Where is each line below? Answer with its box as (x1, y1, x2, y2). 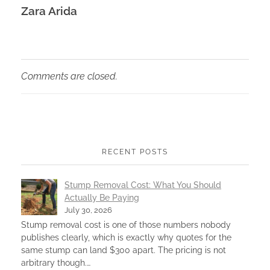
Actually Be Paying (64, 192, 139, 202)
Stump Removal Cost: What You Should (64, 180, 221, 190)
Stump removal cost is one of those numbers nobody (21, 219, 231, 230)
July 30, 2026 (64, 205, 112, 215)
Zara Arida (21, 4, 77, 17)
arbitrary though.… (21, 257, 90, 268)
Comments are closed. (21, 70, 118, 82)
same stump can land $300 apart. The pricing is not (21, 245, 226, 255)
